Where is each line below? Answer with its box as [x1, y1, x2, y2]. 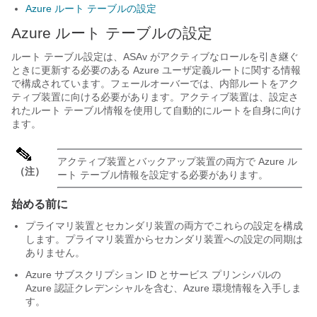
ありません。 [25, 247, 85, 259]
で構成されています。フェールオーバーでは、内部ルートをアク [11, 78, 299, 90]
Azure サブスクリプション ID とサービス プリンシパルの [25, 269, 281, 281]
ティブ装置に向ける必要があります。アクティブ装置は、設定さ [11, 91, 299, 103]
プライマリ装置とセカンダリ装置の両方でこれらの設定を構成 [25, 220, 303, 232]
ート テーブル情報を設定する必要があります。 [57, 169, 268, 181]
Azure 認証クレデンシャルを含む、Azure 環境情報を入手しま [25, 282, 301, 294]
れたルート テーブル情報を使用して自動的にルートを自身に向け [11, 105, 301, 117]
